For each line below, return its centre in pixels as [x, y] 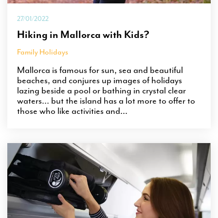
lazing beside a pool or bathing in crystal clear [101, 90]
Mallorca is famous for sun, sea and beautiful [100, 70]
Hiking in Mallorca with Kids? [83, 34]
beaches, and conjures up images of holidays [100, 80]
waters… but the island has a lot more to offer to [106, 100]
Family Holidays [43, 52]
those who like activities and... [72, 111]
